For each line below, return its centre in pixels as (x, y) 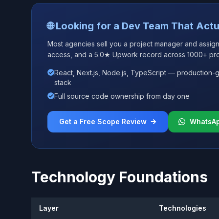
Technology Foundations (120, 177)
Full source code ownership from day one (122, 96)
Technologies (183, 208)
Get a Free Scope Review (103, 121)
